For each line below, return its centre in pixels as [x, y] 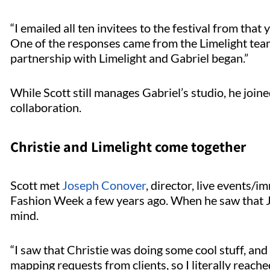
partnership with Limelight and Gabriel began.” [130, 58]
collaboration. [48, 107]
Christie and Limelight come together [130, 146]
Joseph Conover [104, 185]
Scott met [36, 185]
